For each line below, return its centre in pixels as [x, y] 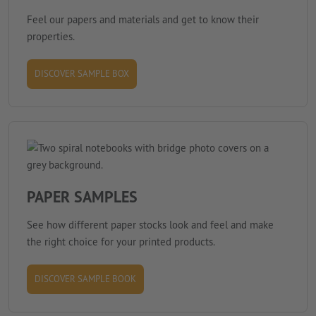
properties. [51, 37]
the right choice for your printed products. [121, 242]
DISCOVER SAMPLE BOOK [85, 279]
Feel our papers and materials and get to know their [143, 20]
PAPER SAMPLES [82, 197]
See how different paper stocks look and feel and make [150, 225]
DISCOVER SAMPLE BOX [82, 74]
